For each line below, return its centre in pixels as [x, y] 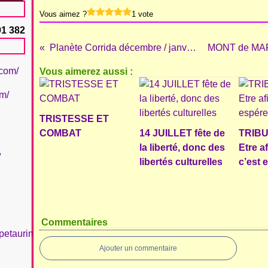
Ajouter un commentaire [138, 248]
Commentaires [74, 222]
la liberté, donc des [182, 147]
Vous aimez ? [63, 14]
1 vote [142, 14]
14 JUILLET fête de [182, 133]
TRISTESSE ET [74, 119]
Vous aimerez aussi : [86, 71]
